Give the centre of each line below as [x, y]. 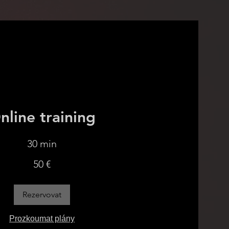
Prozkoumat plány [42, 219]
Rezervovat [42, 194]
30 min [42, 144]
